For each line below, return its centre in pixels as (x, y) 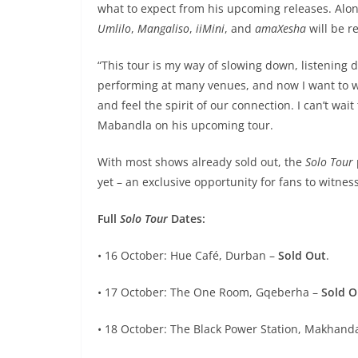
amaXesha (280, 29)
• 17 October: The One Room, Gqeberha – (209, 292)
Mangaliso (163, 29)
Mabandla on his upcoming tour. (185, 125)
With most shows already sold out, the (201, 162)
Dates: (187, 219)
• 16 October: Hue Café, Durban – (188, 256)
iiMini (210, 29)
